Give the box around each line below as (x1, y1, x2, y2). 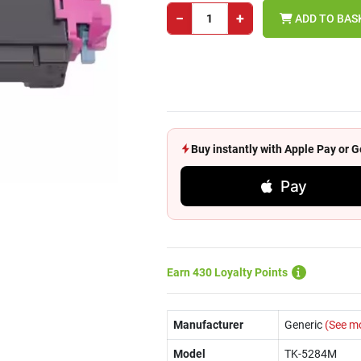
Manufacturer (172, 318, 243, 331)
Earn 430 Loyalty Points (166, 266, 288, 279)
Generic (284, 318, 322, 331)
